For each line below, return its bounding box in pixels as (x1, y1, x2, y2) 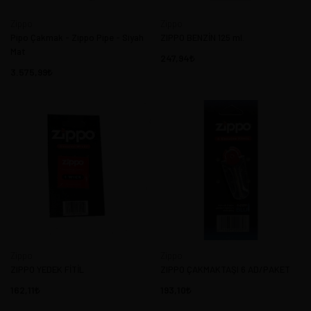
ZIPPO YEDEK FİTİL (10, 263, 84, 275)
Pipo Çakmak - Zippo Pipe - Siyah (10, 32, 144, 44)
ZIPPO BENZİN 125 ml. (160, 32, 244, 44)
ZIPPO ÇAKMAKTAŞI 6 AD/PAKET (160, 263, 290, 275)
